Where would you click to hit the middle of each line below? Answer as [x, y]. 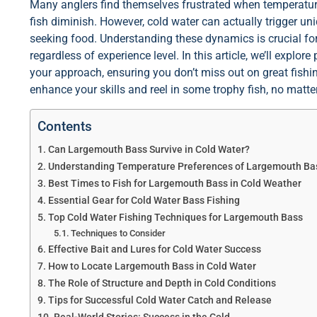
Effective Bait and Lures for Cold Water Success [154, 249]
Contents [65, 126]
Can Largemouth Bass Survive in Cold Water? [149, 149]
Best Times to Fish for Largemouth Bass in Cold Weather [174, 183]
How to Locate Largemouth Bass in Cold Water [152, 266]
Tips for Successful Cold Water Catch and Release [160, 300]
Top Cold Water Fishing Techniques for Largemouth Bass [175, 217]
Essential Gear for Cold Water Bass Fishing [144, 200]
